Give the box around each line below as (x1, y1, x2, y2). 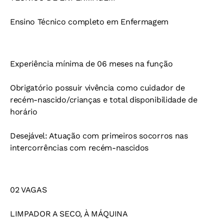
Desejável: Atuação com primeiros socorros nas (10, 131, 188, 141)
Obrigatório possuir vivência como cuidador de (10, 83, 185, 93)
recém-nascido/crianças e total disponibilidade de (10, 95, 197, 105)
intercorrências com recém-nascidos (10, 143, 149, 153)
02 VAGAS (10, 185, 47, 195)
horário (10, 107, 37, 117)
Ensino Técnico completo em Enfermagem (10, 17, 169, 27)
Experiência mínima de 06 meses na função (10, 59, 173, 69)
